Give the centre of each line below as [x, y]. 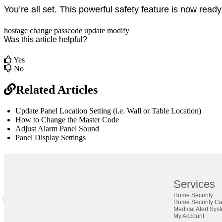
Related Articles [57, 89]
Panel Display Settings [51, 137]
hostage [16, 30]
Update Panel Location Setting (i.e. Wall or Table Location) [109, 111]
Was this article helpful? [46, 39]
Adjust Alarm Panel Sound [57, 128]
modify [118, 30]
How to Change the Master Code [67, 119]
